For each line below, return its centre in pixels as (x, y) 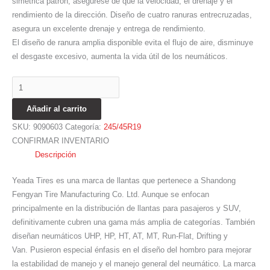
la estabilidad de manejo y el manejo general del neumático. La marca (134, 263)
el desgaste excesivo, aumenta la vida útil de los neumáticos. (120, 56)
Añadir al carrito (57, 109)
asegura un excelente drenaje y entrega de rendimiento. (109, 28)
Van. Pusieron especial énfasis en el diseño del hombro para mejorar (132, 250)
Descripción (56, 155)
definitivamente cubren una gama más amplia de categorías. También (133, 222)
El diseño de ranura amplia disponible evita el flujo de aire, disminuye (133, 42)
